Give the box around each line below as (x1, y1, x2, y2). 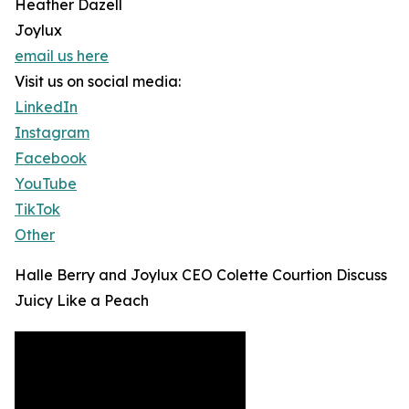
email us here (15, 47, 109, 66)
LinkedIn (15, 98, 78, 117)
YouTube (15, 174, 77, 194)
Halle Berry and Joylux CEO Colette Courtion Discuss (15, 266, 387, 285)
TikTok (15, 200, 60, 219)
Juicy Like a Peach (15, 291, 149, 310)
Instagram (15, 123, 89, 142)
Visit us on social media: (15, 72, 181, 91)
